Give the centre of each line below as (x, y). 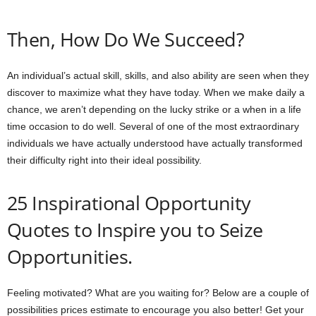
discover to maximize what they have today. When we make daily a (156, 92)
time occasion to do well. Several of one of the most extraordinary (153, 126)
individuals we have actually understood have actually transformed (155, 143)
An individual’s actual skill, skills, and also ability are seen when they (158, 75)
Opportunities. (70, 256)
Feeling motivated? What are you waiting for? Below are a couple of (158, 292)
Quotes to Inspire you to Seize (135, 229)
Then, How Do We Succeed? (126, 39)
